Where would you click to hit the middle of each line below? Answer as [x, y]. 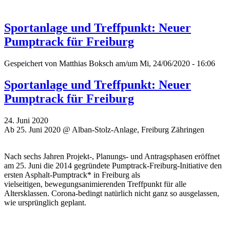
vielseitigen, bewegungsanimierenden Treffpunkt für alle [95, 184]
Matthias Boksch [86, 63]
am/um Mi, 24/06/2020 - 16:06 [164, 63]
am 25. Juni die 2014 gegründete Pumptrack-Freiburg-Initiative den [113, 166]
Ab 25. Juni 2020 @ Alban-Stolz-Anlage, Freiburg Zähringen [104, 130]
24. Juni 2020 [26, 121]
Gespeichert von [32, 63]
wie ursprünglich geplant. [45, 203]
